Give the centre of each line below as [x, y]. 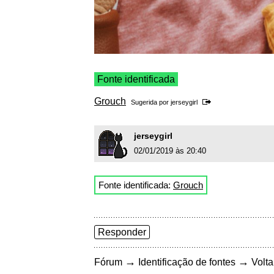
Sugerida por [151, 102]
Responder [122, 232]
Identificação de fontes [187, 262]
